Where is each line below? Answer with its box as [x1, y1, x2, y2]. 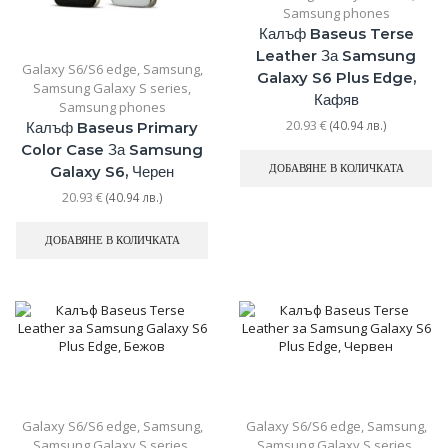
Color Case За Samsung [21, 140, 203, 159]
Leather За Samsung [256, 46, 416, 65]
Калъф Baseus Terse [258, 24, 414, 43]
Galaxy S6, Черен [50, 162, 174, 181]
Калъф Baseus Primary [26, 118, 198, 137]
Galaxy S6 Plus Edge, [256, 68, 416, 87]
